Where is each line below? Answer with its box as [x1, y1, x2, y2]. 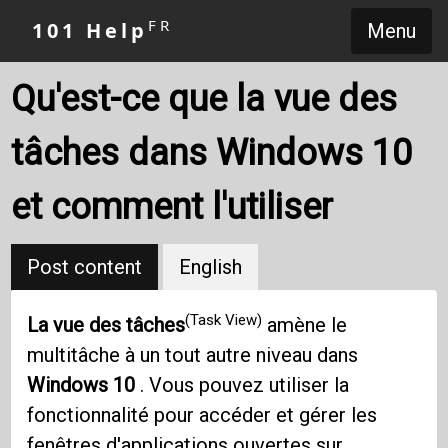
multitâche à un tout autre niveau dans [27, 343, 359, 368]
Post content [27, 255, 143, 279]
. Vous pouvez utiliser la [135, 373, 350, 398]
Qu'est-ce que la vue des [11, 78, 398, 120]
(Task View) [185, 310, 263, 329]
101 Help [32, 17, 148, 44]
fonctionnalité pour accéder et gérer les [27, 403, 378, 428]
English [179, 255, 243, 279]
